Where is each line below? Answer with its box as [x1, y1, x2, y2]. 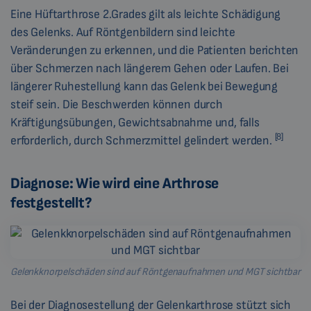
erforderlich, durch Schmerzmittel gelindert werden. [10, 133, 275, 149]
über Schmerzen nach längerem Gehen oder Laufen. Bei [10, 61, 289, 76]
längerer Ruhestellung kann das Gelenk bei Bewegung [10, 79, 278, 94]
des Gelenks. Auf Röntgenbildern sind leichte [10, 25, 236, 40]
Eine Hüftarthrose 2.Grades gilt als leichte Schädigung [10, 7, 281, 22]
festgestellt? [10, 194, 92, 213]
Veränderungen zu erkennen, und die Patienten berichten [10, 43, 299, 58]
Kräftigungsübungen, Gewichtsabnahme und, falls [10, 115, 260, 131]
